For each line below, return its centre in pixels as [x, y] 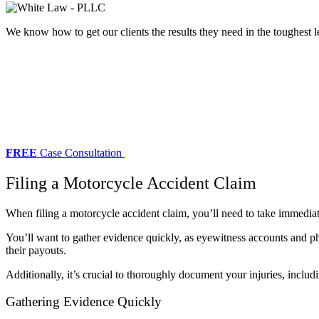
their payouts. [36, 250]
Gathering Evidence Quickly [84, 302]
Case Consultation [81, 152]
